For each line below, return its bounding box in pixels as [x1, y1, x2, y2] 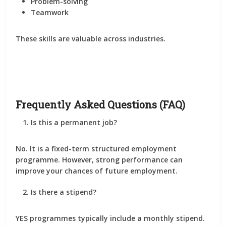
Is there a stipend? [31, 187, 97, 197]
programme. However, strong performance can [16, 155, 183, 164]
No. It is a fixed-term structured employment [16, 144, 177, 153]
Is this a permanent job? [31, 118, 118, 127]
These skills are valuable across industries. [16, 34, 166, 43]
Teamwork [31, 8, 69, 17]
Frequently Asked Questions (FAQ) [16, 98, 186, 111]
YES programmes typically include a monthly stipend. [16, 213, 205, 223]
